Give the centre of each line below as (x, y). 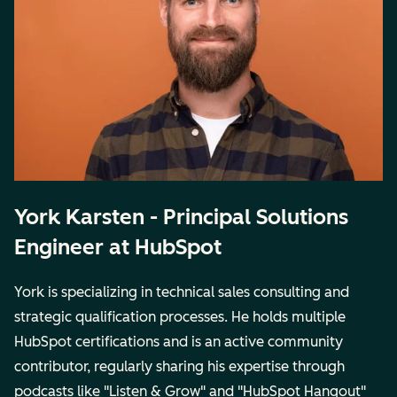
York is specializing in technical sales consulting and (182, 292)
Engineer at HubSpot (118, 246)
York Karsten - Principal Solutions (181, 216)
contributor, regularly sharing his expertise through (179, 366)
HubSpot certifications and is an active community (179, 341)
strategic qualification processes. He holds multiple (180, 316)
